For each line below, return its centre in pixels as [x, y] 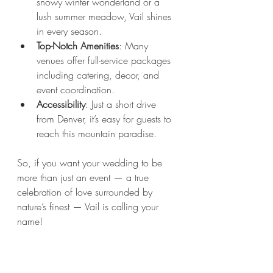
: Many [135, 45]
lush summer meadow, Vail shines [105, 16]
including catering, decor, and [99, 75]
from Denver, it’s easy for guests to [105, 119]
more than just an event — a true [84, 177]
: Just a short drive [122, 104]
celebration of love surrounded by [86, 192]
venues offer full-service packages [105, 60]
